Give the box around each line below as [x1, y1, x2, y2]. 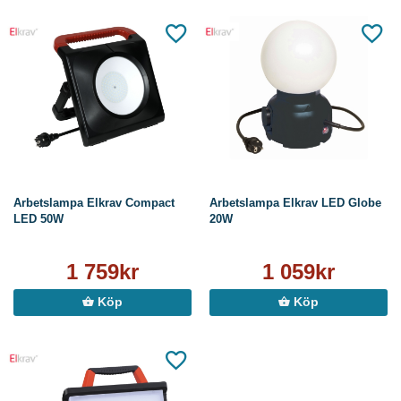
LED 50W [13, 212, 64, 226]
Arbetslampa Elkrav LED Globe [209, 196, 381, 210]
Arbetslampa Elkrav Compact [13, 196, 175, 210]
